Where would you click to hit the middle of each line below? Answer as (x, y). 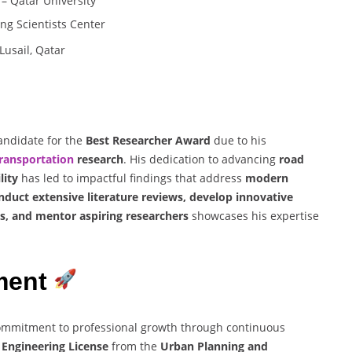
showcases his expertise (254, 216)
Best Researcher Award (148, 141)
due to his (238, 141)
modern (267, 178)
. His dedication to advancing (201, 159)
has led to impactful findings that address (132, 178)
